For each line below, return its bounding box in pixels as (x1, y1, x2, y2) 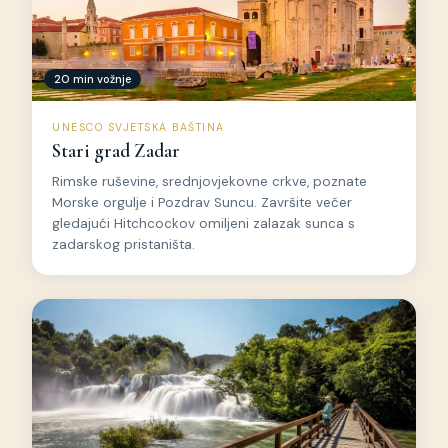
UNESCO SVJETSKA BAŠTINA (52, 121, 225, 135)
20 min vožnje (54, 72, 131, 87)
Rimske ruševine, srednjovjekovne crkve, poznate (52, 173, 367, 191)
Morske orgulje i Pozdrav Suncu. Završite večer (52, 194, 352, 212)
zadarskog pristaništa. (52, 236, 195, 254)
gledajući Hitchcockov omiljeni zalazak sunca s (52, 215, 355, 233)
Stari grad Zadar (52, 139, 180, 164)
